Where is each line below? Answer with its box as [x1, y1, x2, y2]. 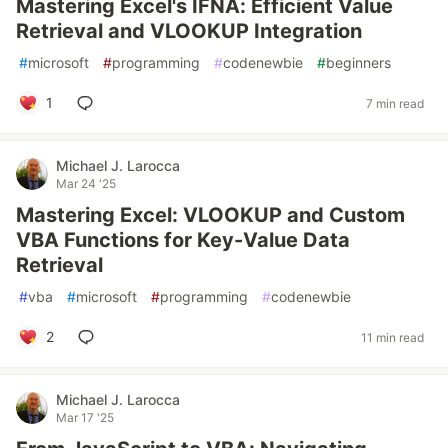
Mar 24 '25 [56, 176, 116, 191]
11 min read [361, 329, 424, 345]
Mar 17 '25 [56, 410, 114, 425]
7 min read [366, 95, 424, 111]
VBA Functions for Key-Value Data [16, 228, 350, 252]
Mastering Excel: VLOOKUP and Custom [16, 203, 405, 227]
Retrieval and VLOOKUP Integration [16, 19, 362, 43]
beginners [326, 54, 391, 71]
